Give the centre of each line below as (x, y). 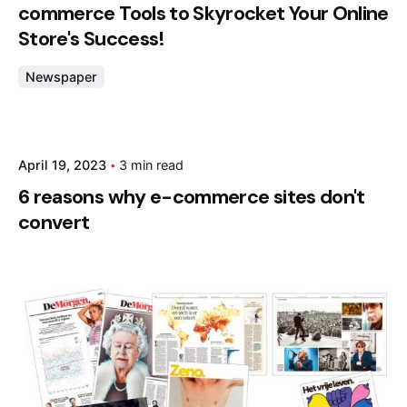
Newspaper (61, 76)
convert (54, 222)
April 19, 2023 (62, 165)
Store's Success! (92, 39)
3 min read (151, 165)
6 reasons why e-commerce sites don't (192, 197)
